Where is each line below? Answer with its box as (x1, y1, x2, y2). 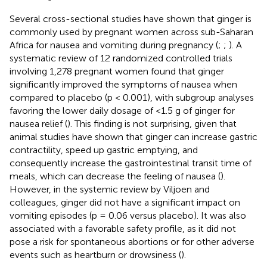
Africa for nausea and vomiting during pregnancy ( (10, 39, 218, 51)
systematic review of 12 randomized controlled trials (10, 52, 232, 64)
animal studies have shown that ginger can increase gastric (10, 131, 257, 142)
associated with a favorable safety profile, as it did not (10, 222, 236, 234)
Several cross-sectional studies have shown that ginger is (10, 13, 252, 24)
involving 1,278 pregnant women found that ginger (10, 65, 224, 77)
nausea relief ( (10, 117, 67, 129)
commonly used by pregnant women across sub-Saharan (10, 26, 253, 38)
